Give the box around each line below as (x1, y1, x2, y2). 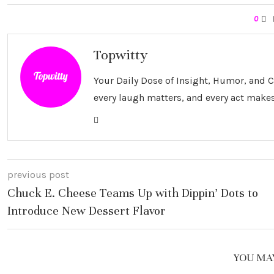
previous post (7, 169, 69, 180)
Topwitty (94, 46, 147, 63)
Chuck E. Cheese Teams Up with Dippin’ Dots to (7, 185, 258, 201)
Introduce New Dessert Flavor (7, 203, 166, 218)
